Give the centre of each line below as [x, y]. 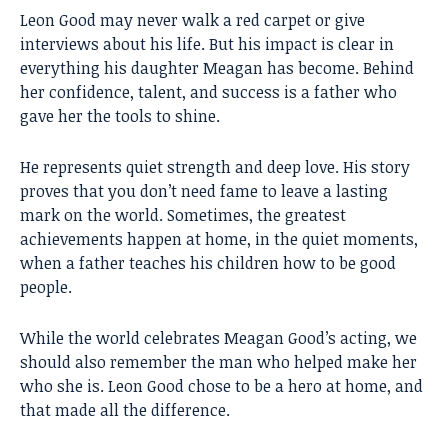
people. [46, 287]
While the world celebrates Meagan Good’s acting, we [218, 338]
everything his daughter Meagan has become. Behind [217, 68]
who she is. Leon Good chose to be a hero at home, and [221, 386]
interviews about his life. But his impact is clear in [207, 44]
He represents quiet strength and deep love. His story [215, 167]
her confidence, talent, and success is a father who [208, 92]
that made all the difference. [125, 410]
